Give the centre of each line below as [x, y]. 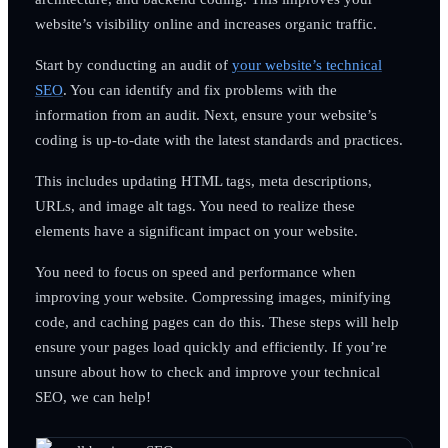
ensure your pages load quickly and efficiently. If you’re [210, 346]
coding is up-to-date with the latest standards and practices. [218, 139]
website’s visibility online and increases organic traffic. [205, 23]
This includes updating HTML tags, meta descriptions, [203, 180]
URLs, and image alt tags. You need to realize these [194, 205]
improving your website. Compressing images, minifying [212, 296]
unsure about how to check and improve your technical [207, 371]
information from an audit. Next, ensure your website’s [205, 114]
